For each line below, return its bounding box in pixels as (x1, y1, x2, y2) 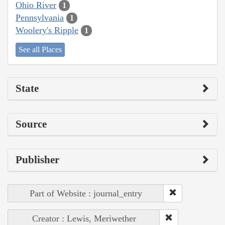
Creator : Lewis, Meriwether (32, 213, 136, 224)
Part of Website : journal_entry (30, 188, 142, 199)
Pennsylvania (16, 12, 64, 23)
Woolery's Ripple (16, 25, 78, 35)
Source (16, 118, 47, 131)
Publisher (16, 154, 59, 166)
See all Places (19, 45, 62, 54)
